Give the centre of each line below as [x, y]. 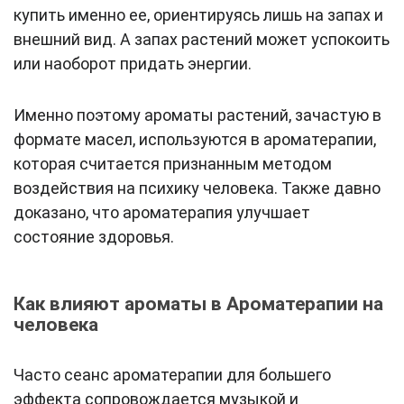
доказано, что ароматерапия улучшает [162, 213]
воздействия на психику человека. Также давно [197, 188]
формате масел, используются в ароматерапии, [195, 140]
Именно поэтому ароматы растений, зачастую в [197, 115]
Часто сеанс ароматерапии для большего [172, 375]
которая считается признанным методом [173, 164]
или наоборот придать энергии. [133, 64]
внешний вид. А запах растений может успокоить [202, 40]
